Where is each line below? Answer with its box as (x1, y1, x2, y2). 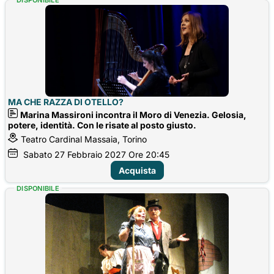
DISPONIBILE (17, 183, 60, 193)
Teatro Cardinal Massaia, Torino (21, 133, 147, 144)
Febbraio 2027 (67, 149, 126, 160)
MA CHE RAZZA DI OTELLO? (8, 96, 124, 107)
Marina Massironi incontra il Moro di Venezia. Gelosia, (20, 109, 246, 120)
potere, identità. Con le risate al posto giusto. (8, 119, 196, 130)
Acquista (118, 165, 156, 176)
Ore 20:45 (128, 149, 169, 160)
